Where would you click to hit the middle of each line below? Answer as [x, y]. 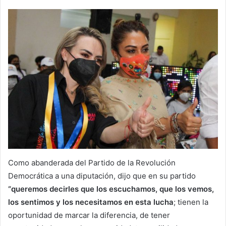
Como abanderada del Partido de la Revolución [92, 162]
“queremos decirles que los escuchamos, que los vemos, [111, 189]
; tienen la [191, 202]
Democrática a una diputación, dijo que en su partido [102, 176]
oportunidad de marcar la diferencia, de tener [89, 215]
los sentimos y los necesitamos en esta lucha [91, 202]
